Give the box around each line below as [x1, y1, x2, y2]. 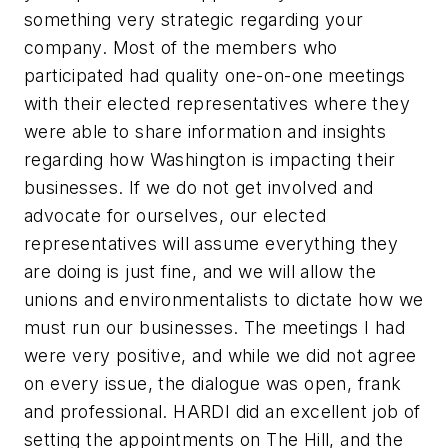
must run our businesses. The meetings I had [24, 316, 406, 338]
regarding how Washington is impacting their [24, 148, 396, 170]
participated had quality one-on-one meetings [24, 64, 406, 86]
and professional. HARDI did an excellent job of [24, 400, 421, 422]
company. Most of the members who [24, 36, 338, 58]
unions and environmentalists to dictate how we [24, 288, 424, 310]
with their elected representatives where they [24, 92, 410, 114]
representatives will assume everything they [24, 232, 399, 254]
